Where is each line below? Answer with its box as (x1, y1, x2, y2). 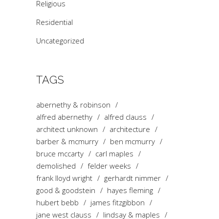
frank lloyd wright (36, 173, 92, 183)
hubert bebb (36, 197, 79, 207)
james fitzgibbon (90, 197, 145, 207)
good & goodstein (36, 185, 95, 195)
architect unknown (36, 124, 98, 134)
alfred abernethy (36, 111, 92, 122)
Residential (36, 17, 73, 27)
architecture (109, 124, 150, 134)
